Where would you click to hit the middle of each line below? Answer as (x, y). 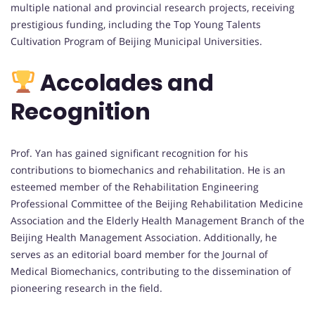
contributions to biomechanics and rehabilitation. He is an (148, 169)
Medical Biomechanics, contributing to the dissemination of (151, 271)
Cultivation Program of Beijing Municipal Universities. (136, 41)
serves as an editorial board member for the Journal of (139, 254)
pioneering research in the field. (86, 288)
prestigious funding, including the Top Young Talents (136, 24)
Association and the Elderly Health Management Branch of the (157, 220)
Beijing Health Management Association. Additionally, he (144, 237)
